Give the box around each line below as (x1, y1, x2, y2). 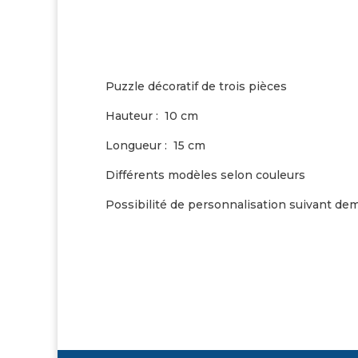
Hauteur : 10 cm (105, 109, 198, 124)
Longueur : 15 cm (105, 138, 205, 153)
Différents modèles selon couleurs (105, 168, 305, 183)
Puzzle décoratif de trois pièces (105, 79, 287, 94)
